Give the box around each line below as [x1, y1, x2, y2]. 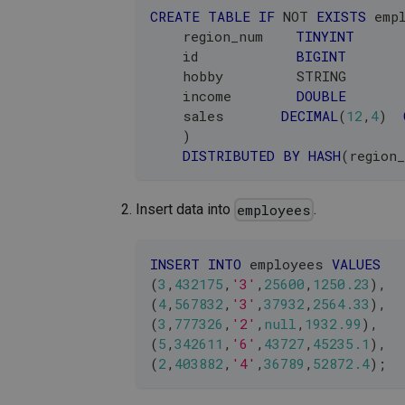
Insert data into [136, 200, 234, 218]
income [150, 86, 297, 105]
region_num [150, 26, 296, 45]
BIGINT [296, 46, 346, 65]
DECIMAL [281, 106, 338, 125]
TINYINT [296, 26, 354, 45]
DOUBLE [297, 86, 346, 105]
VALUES [332, 255, 381, 274]
